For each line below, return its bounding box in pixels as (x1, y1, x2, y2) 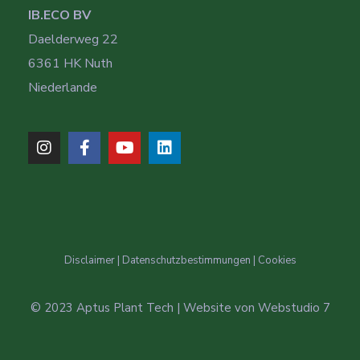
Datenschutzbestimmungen (121, 252, 251, 268)
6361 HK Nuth (28, 54, 112, 72)
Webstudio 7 (257, 299, 330, 316)
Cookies (257, 252, 297, 268)
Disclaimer (63, 252, 115, 268)
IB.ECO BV (28, 6, 91, 24)
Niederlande (28, 78, 97, 96)
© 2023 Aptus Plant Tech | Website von (30, 299, 258, 316)
